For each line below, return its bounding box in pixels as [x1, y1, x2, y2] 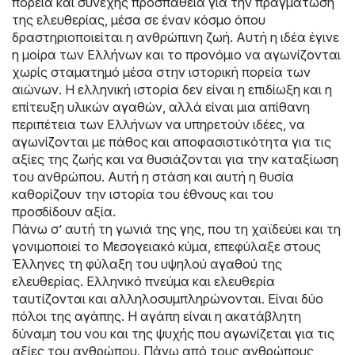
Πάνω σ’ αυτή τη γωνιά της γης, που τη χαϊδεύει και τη [12, 221, 341, 237]
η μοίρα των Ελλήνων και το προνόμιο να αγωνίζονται [12, 47, 341, 63]
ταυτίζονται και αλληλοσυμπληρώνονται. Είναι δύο [12, 291, 323, 307]
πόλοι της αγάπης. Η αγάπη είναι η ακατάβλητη [12, 308, 301, 324]
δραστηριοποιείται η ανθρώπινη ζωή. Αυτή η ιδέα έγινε [12, 29, 339, 45]
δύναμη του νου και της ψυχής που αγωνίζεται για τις [12, 326, 334, 342]
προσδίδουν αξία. [12, 204, 116, 219]
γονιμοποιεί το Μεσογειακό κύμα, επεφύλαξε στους [12, 239, 321, 254]
